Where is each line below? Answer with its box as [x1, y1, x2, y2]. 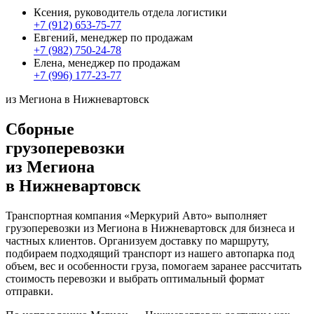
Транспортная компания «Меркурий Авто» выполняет [6, 209, 267, 221]
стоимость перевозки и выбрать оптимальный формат [6, 272, 264, 285]
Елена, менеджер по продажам [34, 57, 180, 69]
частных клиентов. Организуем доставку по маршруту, [6, 234, 269, 247]
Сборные [6, 120, 74, 139]
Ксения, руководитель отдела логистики [34, 6, 227, 19]
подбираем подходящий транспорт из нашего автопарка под [6, 247, 294, 259]
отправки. [6, 285, 53, 297]
